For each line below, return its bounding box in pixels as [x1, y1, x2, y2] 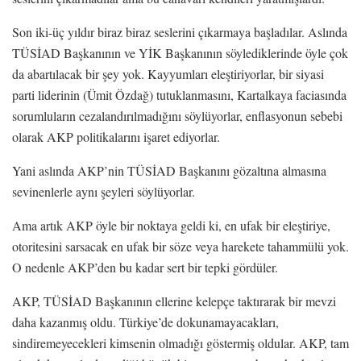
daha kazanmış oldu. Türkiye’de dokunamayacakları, [12, 313, 279, 330]
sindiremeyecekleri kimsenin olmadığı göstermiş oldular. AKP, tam [12, 334, 349, 351]
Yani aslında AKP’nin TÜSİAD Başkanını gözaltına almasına [12, 161, 326, 179]
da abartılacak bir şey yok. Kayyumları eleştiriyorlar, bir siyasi [12, 64, 324, 82]
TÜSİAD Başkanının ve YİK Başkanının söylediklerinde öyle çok [12, 44, 348, 61]
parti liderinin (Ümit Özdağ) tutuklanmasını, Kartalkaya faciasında [12, 85, 346, 103]
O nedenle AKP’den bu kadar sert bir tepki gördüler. [12, 258, 278, 276]
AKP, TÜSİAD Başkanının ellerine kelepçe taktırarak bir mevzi [12, 292, 336, 309]
